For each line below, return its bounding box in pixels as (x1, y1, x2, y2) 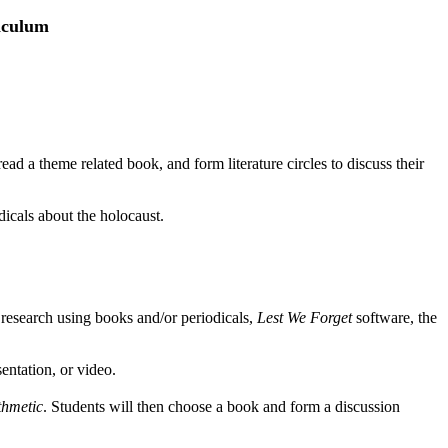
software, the (352, 309, 437, 326)
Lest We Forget (257, 309, 352, 326)
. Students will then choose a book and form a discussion (43, 398, 400, 415)
